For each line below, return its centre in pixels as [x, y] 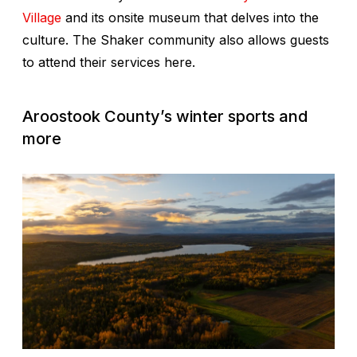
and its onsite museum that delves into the [190, 17]
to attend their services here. [109, 62]
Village [42, 17]
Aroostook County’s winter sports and [165, 116]
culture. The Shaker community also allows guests [176, 39]
